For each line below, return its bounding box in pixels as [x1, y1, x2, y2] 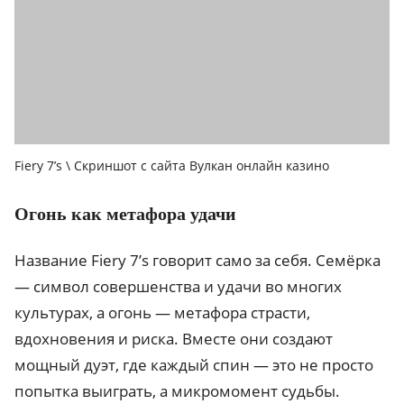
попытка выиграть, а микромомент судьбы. [14, 380, 340, 401]
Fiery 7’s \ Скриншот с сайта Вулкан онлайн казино [14, 157, 329, 174]
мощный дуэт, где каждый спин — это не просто [14, 353, 373, 375]
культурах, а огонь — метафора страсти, [14, 301, 310, 323]
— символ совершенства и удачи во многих [14, 275, 342, 297]
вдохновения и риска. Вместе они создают [14, 327, 333, 349]
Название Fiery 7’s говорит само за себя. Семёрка [14, 249, 381, 271]
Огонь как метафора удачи [14, 203, 236, 224]
